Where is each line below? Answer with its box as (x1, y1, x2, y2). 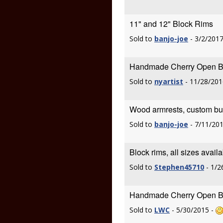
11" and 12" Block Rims (129, 18, 213, 29)
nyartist (154, 77, 183, 86)
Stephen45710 (154, 162, 204, 172)
